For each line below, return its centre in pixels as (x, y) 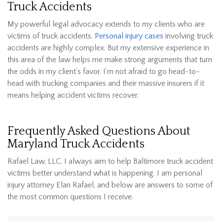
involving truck (188, 36)
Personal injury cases (129, 36)
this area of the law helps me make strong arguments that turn (110, 60)
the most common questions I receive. (70, 197)
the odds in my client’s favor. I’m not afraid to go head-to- (104, 72)
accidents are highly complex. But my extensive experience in (108, 48)
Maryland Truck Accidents (76, 144)
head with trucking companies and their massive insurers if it (106, 84)
